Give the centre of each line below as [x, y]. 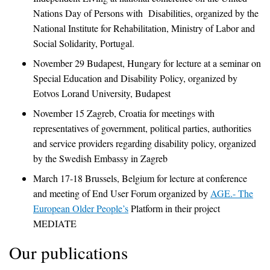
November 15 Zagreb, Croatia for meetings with [124, 113]
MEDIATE [55, 223]
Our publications [68, 252]
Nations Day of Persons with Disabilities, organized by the [146, 13]
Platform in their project [174, 208]
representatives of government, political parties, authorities [142, 128]
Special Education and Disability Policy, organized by [135, 78]
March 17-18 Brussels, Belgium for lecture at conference [140, 178]
